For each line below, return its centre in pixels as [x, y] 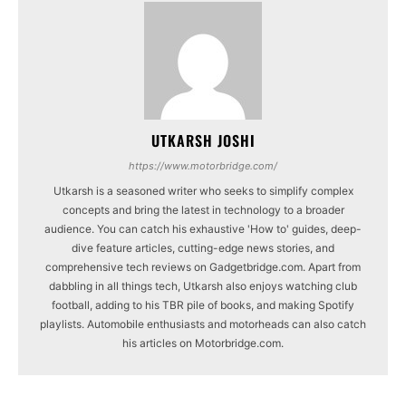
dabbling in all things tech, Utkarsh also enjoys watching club [203, 285]
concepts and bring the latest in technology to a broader [203, 209]
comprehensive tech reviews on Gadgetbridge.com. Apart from [203, 266]
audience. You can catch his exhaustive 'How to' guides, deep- [203, 228]
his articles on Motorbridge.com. [203, 343]
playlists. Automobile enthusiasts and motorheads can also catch [203, 324]
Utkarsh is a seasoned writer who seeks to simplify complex [203, 190]
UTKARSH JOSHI [203, 140]
